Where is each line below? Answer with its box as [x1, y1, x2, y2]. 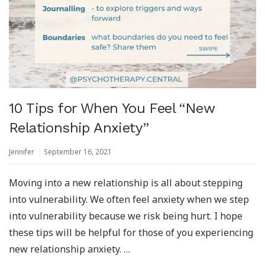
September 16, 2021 [44, 147, 112, 157]
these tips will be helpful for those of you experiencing [9, 226, 253, 240]
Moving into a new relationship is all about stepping [9, 176, 243, 190]
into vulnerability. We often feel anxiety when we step [9, 193, 249, 206]
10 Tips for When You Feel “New [9, 100, 215, 117]
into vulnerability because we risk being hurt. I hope [9, 209, 243, 223]
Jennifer [9, 147, 34, 157]
